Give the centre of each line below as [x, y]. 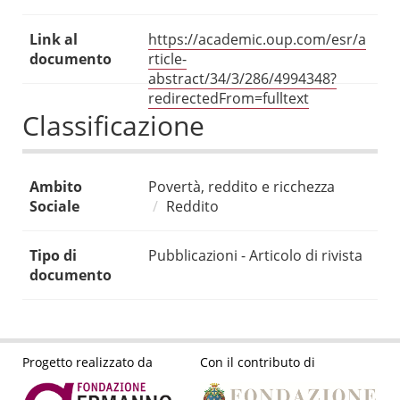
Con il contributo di [258, 362]
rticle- [167, 59]
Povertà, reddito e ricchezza [242, 187]
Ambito [56, 187]
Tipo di [53, 256]
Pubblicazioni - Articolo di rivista [255, 256]
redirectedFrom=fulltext [229, 99]
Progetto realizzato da [87, 362]
